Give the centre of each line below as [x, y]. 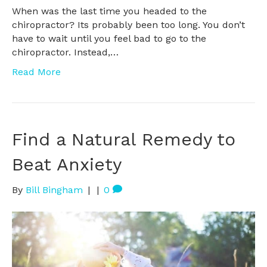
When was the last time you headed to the [109, 11]
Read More [36, 72]
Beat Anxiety [67, 164]
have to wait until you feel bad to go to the [109, 38]
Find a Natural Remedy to [124, 139]
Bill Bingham [54, 190]
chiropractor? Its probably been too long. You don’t [128, 24]
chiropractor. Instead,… [65, 52]
